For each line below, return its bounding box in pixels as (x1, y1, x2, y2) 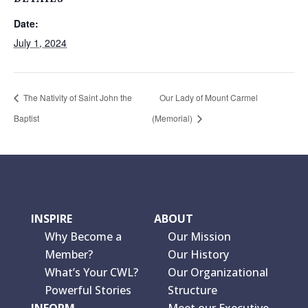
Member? (44, 246, 93, 262)
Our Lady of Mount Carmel (159, 91, 258, 104)
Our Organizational (167, 264, 268, 280)
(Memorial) (151, 111, 195, 124)
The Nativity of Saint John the (21, 91, 132, 104)
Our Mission (167, 228, 231, 244)
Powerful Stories (44, 282, 131, 298)
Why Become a (44, 228, 122, 244)
